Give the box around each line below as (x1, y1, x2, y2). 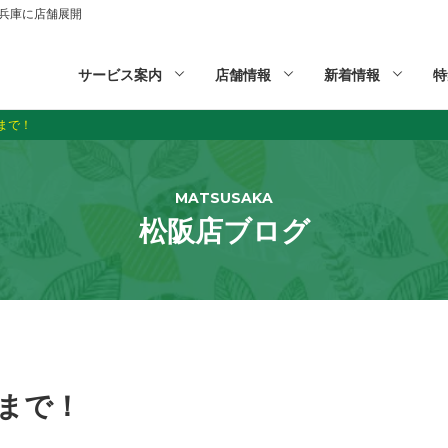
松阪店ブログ (138, 214, 310, 248)
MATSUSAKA (175, 189, 273, 207)
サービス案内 (78, 66, 162, 84)
